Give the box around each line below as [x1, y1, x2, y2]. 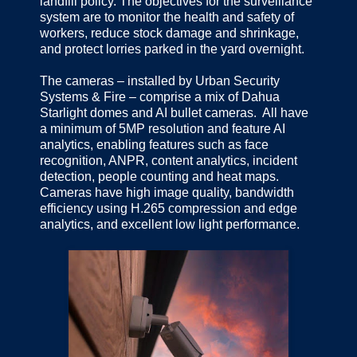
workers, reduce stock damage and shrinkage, [40, 26, 299, 41]
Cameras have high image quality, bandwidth [40, 186, 294, 200]
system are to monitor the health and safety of [40, 10, 294, 25]
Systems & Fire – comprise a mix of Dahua [40, 90, 280, 104]
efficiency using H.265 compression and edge [40, 202, 297, 216]
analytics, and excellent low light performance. [40, 218, 303, 232]
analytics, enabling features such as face [40, 138, 269, 152]
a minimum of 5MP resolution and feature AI [40, 122, 285, 136]
